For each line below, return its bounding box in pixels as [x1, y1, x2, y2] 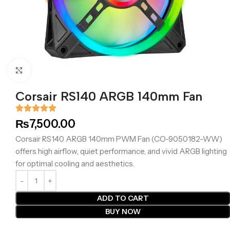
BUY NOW [105, 207, 141, 216]
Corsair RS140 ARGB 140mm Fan [15, 89, 202, 104]
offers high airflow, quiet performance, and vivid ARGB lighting [15, 146, 227, 156]
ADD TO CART [97, 194, 149, 203]
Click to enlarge [30, 66, 83, 74]
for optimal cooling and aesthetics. [15, 159, 135, 168]
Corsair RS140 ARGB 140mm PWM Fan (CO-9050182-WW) [15, 134, 222, 144]
